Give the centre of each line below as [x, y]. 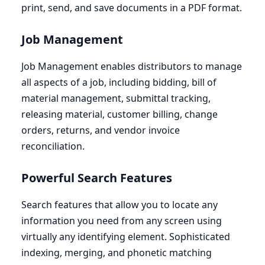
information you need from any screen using [122, 221]
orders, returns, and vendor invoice [101, 130]
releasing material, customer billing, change [119, 114]
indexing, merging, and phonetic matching [117, 253]
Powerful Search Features [98, 178]
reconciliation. [53, 146]
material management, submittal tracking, [116, 98]
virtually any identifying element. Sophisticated [126, 237]
